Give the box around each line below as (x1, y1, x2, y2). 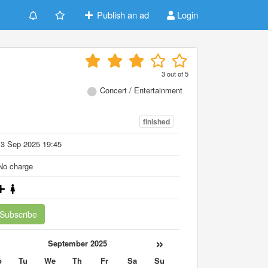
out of (165, 69, 185, 78)
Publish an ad (95, 8, 149, 21)
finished (142, 116, 170, 127)
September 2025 (48, 237, 108, 249)
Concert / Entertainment (100, 84, 182, 96)
